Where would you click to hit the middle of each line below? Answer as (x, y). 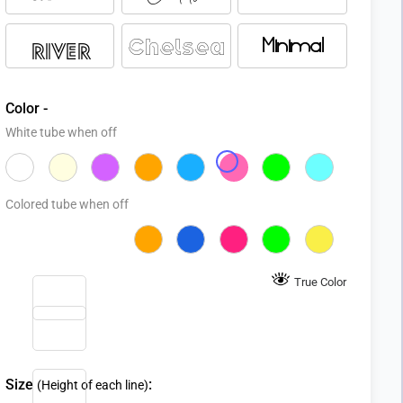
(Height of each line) (93, 385)
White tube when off (61, 132)
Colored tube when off (67, 204)
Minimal (292, 46)
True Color (320, 282)
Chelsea (176, 47)
